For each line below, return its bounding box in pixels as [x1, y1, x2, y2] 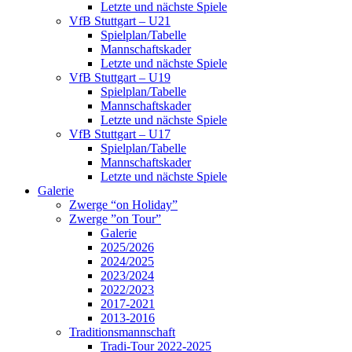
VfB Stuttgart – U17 [69, 127, 170, 141]
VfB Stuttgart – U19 [69, 71, 170, 85]
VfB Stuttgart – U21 [69, 14, 170, 28]
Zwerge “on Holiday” [69, 198, 178, 212]
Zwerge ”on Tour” [69, 212, 161, 226]
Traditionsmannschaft [69, 325, 175, 339]
